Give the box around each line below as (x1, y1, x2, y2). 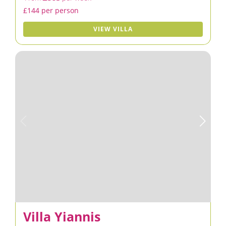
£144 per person (23, 6, 79, 15)
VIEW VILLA (93, 25, 133, 33)
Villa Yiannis (23, 208, 100, 225)
